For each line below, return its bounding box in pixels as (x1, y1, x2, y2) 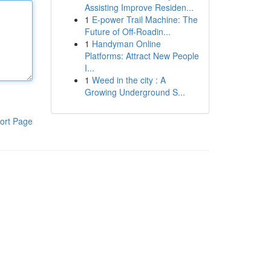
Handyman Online (91, 38, 161, 50)
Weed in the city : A (91, 74, 166, 86)
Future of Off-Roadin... (84, 25, 171, 38)
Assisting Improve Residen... (84, 1, 194, 13)
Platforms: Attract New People (84, 50, 199, 62)
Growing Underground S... (84, 86, 185, 98)
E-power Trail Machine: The (91, 13, 198, 25)
